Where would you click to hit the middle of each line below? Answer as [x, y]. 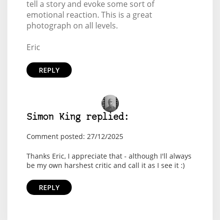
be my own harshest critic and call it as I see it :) [105, 165]
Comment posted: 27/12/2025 [75, 136]
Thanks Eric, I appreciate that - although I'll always [109, 156]
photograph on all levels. [72, 25]
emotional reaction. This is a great [89, 14]
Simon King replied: [78, 117]
